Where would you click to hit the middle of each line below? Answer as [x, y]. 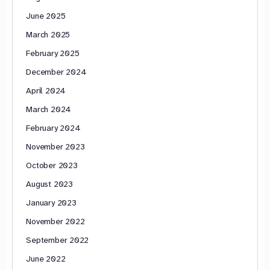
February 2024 [53, 127]
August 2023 [49, 184]
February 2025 [53, 53]
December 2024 [56, 71]
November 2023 [55, 146]
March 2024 [49, 109]
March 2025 [48, 34]
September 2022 [58, 240]
